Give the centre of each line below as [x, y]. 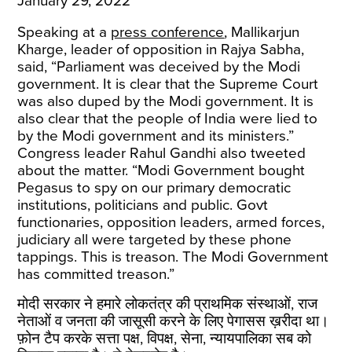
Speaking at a [64, 32]
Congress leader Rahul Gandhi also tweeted [162, 153]
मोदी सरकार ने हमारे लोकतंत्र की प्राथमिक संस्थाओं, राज [168, 304]
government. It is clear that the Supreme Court [168, 84]
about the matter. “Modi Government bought [161, 170]
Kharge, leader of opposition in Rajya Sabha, [161, 49]
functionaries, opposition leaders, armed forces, [171, 222]
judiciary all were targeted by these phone [155, 240]
